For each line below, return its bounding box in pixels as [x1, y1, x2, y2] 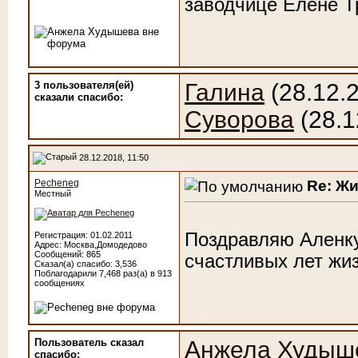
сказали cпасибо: [34, 91, 123, 103]
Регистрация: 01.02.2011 [34, 230, 133, 240]
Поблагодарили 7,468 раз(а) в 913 [34, 268, 172, 278]
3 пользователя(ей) [34, 79, 133, 91]
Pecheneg [34, 177, 79, 189]
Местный [34, 189, 71, 198]
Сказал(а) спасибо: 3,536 [34, 259, 137, 268]
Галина [185, 79, 265, 105]
